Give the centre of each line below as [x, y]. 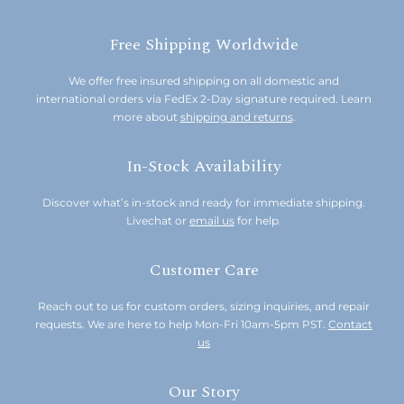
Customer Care [204, 270]
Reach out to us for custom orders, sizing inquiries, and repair [204, 306]
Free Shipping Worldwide [204, 45]
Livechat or [158, 220]
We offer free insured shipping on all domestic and [204, 81]
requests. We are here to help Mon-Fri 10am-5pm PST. [182, 324]
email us [212, 220]
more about [146, 117]
